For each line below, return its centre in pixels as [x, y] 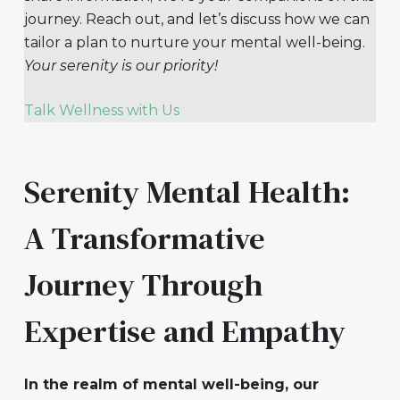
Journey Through [143, 285]
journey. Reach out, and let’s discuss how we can [196, 19]
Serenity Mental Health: [187, 192]
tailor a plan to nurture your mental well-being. [194, 42]
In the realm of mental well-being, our [171, 384]
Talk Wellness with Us [101, 110]
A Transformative [144, 239]
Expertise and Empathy [184, 332]
